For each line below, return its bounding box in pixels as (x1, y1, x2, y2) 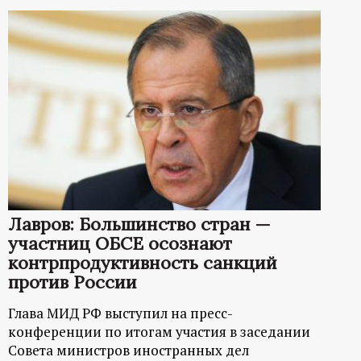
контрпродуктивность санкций (8, 251, 277, 275)
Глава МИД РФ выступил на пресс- (8, 304, 233, 323)
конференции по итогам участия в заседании (8, 322, 310, 342)
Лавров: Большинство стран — (8, 213, 271, 236)
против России (8, 271, 137, 294)
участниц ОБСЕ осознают (8, 232, 232, 255)
